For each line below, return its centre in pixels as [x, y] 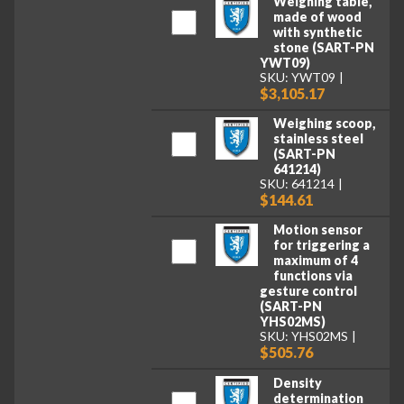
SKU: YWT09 [298, 77]
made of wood [317, 16]
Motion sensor [317, 230]
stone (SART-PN [323, 47]
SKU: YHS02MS [304, 335]
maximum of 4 [315, 261]
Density [297, 382]
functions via [312, 276]
